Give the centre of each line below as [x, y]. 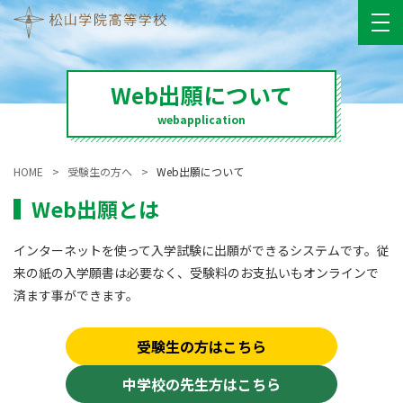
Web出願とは [95, 209]
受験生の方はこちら [201, 346]
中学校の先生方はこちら [201, 384]
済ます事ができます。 [76, 296]
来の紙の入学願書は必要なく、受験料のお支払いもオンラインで [196, 273]
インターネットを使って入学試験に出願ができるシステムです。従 [201, 251]
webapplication [201, 119]
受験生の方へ [100, 171]
